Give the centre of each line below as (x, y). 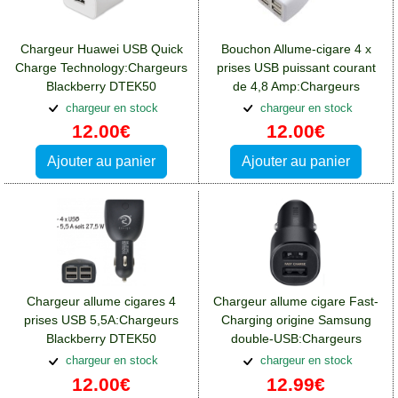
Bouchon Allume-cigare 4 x (296, 48)
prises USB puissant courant (296, 67)
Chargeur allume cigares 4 (101, 302)
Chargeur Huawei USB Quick (101, 48)
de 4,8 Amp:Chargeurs (296, 86)
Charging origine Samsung (296, 320)
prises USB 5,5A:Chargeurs (101, 320)
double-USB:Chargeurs (296, 339)
